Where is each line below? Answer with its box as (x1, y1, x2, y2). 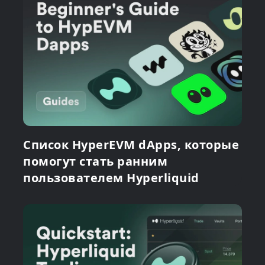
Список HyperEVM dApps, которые (23, 137, 239, 153)
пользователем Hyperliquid (23, 170, 199, 186)
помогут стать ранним (23, 153, 167, 170)
